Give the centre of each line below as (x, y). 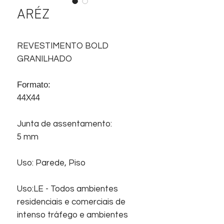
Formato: (34, 84)
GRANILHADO (44, 59)
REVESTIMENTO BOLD (63, 46)
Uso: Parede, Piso (51, 163)
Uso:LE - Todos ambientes (67, 189)
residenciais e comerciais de (71, 202)
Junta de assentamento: (64, 124)
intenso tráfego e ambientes (72, 215)
